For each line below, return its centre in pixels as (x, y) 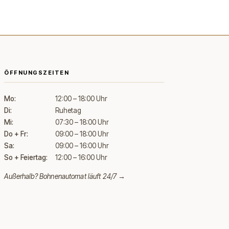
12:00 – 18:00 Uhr (81, 99)
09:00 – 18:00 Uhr (82, 134)
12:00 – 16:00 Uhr (81, 157)
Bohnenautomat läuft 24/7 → (83, 176)
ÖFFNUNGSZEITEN (37, 72)
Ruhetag (68, 110)
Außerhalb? (22, 176)
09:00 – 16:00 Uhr (82, 146)
